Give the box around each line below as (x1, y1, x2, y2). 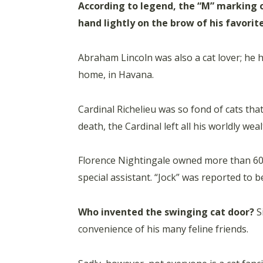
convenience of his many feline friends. (78, 222, 248, 235)
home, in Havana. (78, 68, 154, 81)
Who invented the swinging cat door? (78, 205, 254, 218)
